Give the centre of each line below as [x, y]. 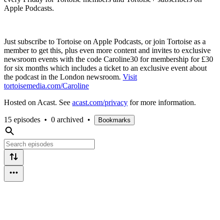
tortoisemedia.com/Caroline [46, 85]
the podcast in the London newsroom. [63, 77]
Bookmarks [114, 120]
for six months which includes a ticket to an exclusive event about [105, 68]
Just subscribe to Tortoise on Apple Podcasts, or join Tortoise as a [105, 41]
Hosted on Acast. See [38, 102]
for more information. [162, 102]
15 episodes [22, 119]
